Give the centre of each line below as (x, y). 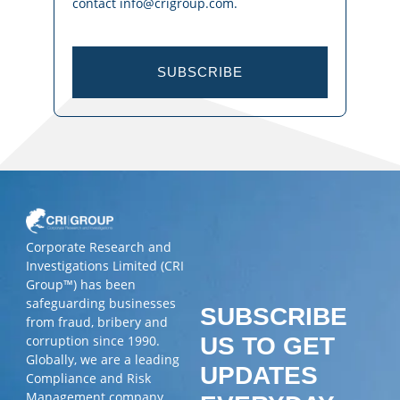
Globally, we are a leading (103, 360)
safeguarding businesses (101, 304)
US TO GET (267, 346)
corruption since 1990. (93, 341)
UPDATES (259, 376)
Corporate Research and (99, 247)
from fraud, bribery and (97, 322)
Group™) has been (81, 285)
